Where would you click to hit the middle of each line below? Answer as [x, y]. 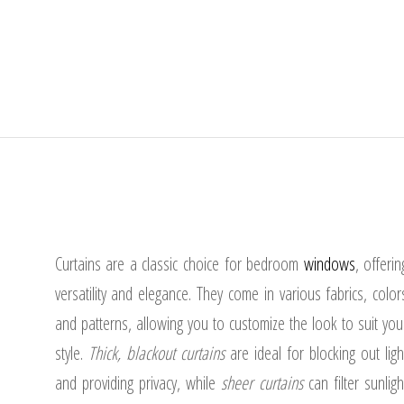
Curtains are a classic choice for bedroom [179, 264]
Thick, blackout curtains [156, 353]
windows [329, 264]
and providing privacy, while [138, 383]
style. [71, 353]
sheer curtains [262, 383]
